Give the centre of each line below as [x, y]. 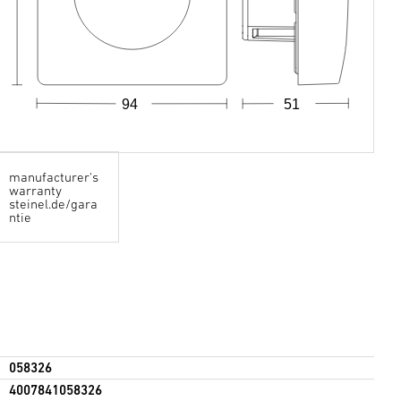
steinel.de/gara [53, 204]
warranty [35, 191]
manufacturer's [53, 177]
